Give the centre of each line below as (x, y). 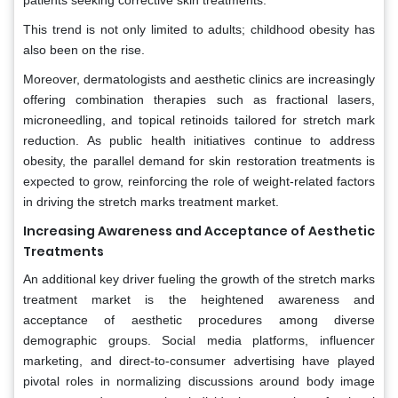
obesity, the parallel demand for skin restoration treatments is (199, 160)
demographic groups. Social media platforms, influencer (199, 340)
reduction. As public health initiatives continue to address (199, 140)
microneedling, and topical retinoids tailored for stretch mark (199, 119)
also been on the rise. (84, 49)
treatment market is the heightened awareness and (199, 299)
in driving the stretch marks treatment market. (151, 201)
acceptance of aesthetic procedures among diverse (199, 319)
